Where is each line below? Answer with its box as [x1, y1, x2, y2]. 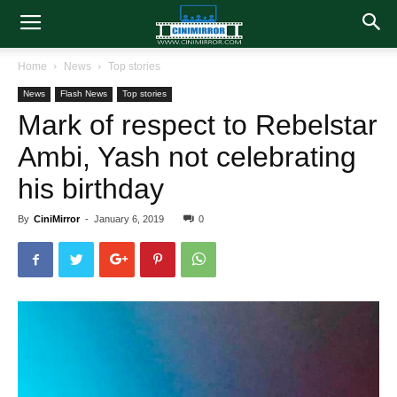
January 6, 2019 [94, 214, 164, 224]
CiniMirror [34, 214, 80, 224]
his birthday [18, 173, 164, 205]
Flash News [60, 89, 107, 98]
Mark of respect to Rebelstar [18, 109, 378, 141]
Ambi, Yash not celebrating [18, 141, 356, 173]
